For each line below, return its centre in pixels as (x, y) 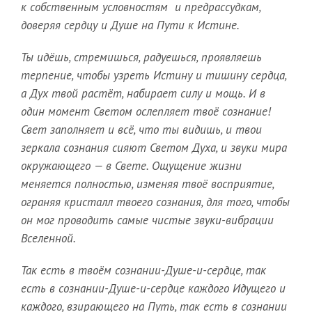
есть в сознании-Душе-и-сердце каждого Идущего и (153, 289)
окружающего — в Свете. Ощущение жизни (131, 166)
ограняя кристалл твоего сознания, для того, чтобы (155, 202)
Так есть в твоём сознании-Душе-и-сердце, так (143, 271)
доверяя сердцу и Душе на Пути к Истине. (130, 25)
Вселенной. (48, 239)
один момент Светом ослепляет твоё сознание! (146, 112)
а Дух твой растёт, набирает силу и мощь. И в (143, 94)
